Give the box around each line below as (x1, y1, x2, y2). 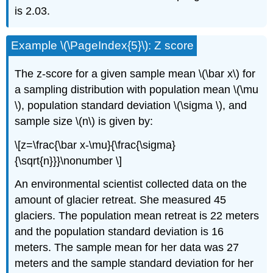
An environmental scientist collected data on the (15, 178, 247, 191)
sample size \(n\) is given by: (15, 115, 154, 127)
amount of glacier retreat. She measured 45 (15, 194, 227, 207)
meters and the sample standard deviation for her (15, 257, 254, 270)
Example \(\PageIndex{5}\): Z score (11, 38, 194, 52)
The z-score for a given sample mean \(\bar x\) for (15, 67, 256, 80)
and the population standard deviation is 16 (15, 225, 224, 238)
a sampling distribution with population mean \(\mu (15, 83, 259, 96)
